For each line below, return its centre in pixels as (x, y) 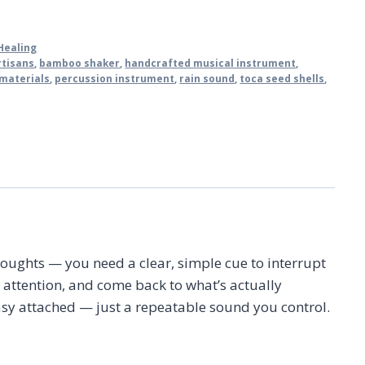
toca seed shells (282, 79)
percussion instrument (115, 79)
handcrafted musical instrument (211, 63)
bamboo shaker (80, 63)
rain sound (207, 79)
